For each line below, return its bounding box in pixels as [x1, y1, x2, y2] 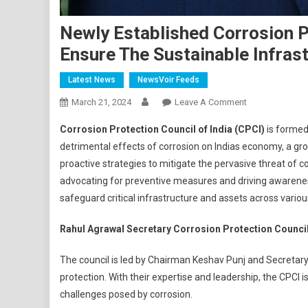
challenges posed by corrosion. [60, 289, 192, 300]
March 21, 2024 [71, 97, 131, 107]
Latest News [68, 75, 115, 85]
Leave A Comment [175, 97, 247, 107]
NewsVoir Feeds [137, 75, 199, 85]
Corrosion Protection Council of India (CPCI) [60, 124, 265, 135]
